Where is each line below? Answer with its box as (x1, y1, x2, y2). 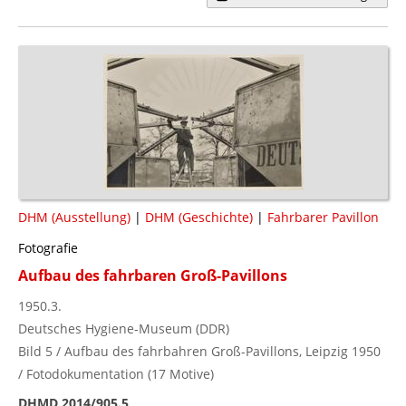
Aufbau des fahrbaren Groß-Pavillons (18, 265, 287, 285)
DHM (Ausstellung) (18, 208, 130, 226)
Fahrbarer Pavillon (267, 208, 379, 226)
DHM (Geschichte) (145, 208, 253, 226)
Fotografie (18, 238, 78, 256)
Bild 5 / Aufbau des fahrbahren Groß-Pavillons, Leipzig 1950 (18, 342, 381, 360)
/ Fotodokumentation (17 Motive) (18, 364, 214, 382)
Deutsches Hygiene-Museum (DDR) (18, 319, 229, 337)
